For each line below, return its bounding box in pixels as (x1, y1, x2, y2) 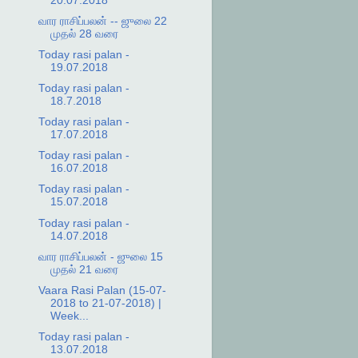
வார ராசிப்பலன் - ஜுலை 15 (38, 250, 164, 263)
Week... (50, 309, 89, 322)
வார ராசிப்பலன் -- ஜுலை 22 (38, 14, 168, 27)
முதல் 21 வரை (50, 263, 119, 276)
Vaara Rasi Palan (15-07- (38, 284, 167, 296)
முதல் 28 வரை (50, 27, 119, 40)
